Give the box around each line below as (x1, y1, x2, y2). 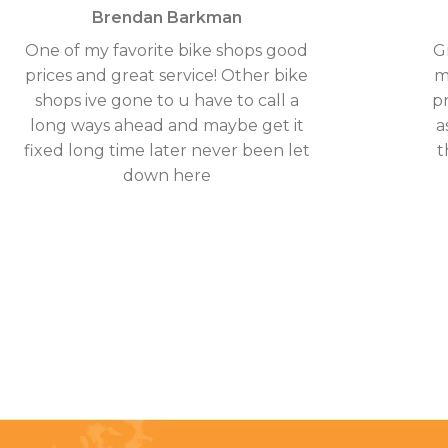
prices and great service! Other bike (25, 65, 309, 85)
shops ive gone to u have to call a (34, 90, 299, 110)
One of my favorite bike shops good (25, 40, 309, 60)
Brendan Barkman (91, 7, 242, 27)
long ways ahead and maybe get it (29, 115, 304, 135)
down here (122, 165, 211, 185)
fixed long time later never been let (23, 140, 310, 160)
